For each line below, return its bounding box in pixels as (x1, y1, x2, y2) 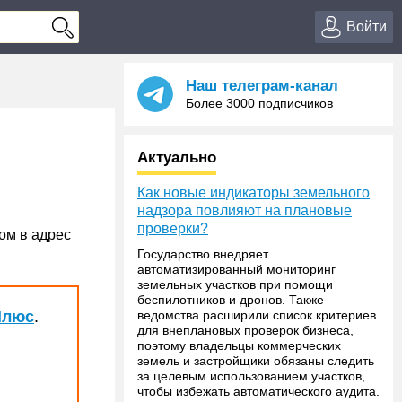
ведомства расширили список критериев (137, 308, 376, 322)
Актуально (137, 149, 216, 166)
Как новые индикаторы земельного (137, 185, 370, 200)
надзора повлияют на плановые (137, 203, 352, 218)
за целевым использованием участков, (137, 369, 365, 383)
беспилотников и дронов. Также (137, 293, 324, 307)
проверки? (137, 221, 208, 236)
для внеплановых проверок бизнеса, (137, 323, 354, 337)
